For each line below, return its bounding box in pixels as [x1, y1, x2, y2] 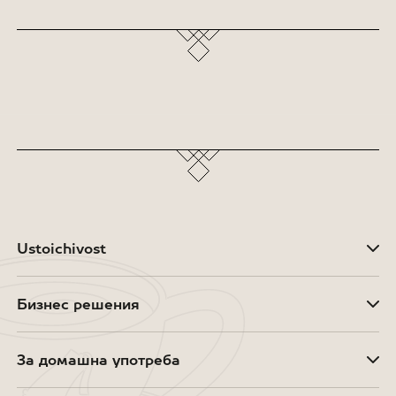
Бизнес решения [16, 296, 140, 313]
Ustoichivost [16, 240, 106, 257]
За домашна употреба [16, 352, 180, 369]
